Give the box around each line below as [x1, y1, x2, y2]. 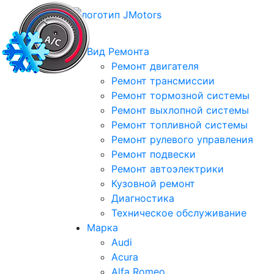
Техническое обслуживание [111, 207, 246, 219]
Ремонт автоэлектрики [111, 163, 224, 175]
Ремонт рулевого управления [111, 133, 253, 146]
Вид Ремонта [87, 45, 149, 57]
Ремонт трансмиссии [111, 75, 215, 87]
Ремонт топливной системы [111, 119, 248, 131]
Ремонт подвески [111, 148, 196, 160]
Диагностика [111, 192, 174, 204]
